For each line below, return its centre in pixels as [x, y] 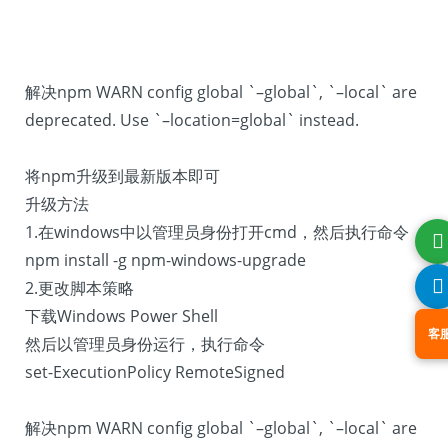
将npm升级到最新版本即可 [122, 176]
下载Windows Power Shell [121, 316]
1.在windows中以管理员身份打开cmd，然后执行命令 [217, 232]
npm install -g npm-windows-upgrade [165, 260]
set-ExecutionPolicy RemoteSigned [155, 372]
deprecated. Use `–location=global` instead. [192, 120]
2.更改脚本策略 [79, 288]
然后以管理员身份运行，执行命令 [145, 344]
